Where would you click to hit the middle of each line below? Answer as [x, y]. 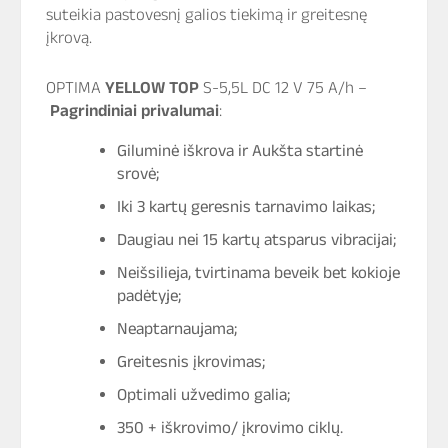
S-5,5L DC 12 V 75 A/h [278, 86]
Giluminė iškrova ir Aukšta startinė [240, 150]
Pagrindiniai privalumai [134, 109]
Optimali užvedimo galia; [203, 394]
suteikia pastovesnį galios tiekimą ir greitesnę [206, 13]
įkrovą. [69, 36]
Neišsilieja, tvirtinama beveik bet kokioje [258, 272]
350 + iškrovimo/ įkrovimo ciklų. [230, 427]
